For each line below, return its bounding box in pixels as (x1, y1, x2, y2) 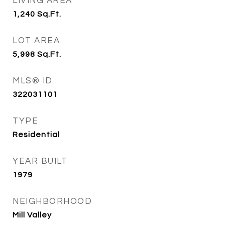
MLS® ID (13, 76, 53, 85)
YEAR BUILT (13, 157, 67, 166)
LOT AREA (13, 36, 60, 45)
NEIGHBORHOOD (13, 197, 92, 206)
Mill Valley (13, 211, 52, 219)
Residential (13, 131, 60, 139)
